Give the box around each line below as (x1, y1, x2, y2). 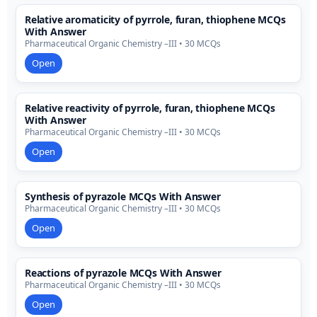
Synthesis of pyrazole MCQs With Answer (25, 190, 221, 204)
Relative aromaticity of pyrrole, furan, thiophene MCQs (25, 13, 286, 27)
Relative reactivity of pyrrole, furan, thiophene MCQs (25, 101, 275, 115)
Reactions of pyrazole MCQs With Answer (25, 266, 221, 280)
